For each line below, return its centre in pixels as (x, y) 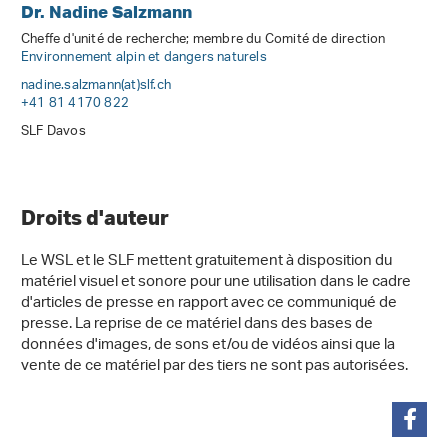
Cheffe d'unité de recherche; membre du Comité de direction (203, 40)
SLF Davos (53, 132)
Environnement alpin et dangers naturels (144, 58)
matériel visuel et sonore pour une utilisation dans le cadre (216, 283)
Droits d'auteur (97, 217)
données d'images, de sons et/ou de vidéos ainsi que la (208, 346)
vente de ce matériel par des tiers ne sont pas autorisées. (214, 367)
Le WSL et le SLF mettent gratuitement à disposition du (206, 262)
